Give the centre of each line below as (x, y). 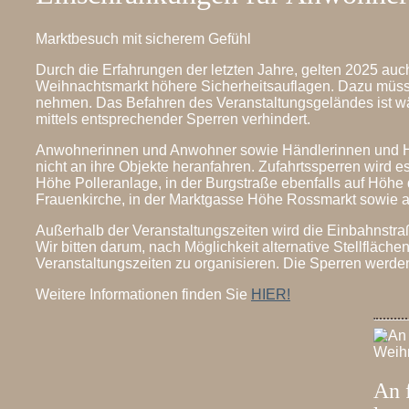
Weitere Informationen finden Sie (143, 294)
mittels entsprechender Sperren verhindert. (173, 119)
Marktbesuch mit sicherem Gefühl (143, 38)
